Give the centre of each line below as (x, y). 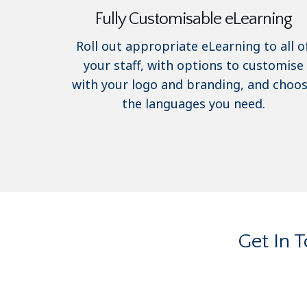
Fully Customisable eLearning (193, 19)
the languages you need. (193, 103)
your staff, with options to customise (193, 65)
